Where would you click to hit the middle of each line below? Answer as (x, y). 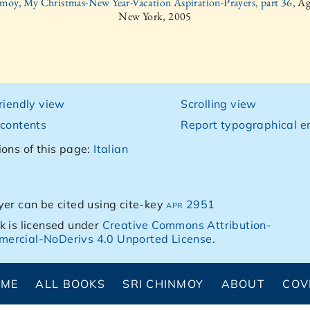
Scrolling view (219, 104)
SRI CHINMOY (163, 284)
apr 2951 (191, 204)
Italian (111, 149)
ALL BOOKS (70, 284)
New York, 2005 (155, 16)
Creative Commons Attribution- (187, 225)
